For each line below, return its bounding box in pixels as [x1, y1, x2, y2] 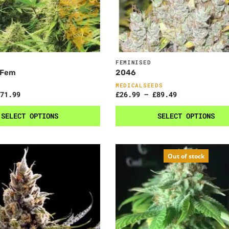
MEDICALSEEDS [115, 81, 163, 89]
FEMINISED [115, 58, 151, 66]
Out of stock [168, 152, 204, 161]
